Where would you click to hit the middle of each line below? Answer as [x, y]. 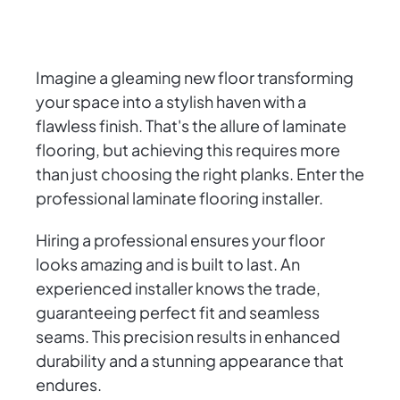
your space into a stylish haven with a [171, 102]
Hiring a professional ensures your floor [180, 240]
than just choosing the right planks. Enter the [200, 174]
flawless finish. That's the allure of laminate [191, 126]
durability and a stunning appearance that [190, 361]
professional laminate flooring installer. [179, 198]
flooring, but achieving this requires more [188, 150]
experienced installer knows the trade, [178, 288]
